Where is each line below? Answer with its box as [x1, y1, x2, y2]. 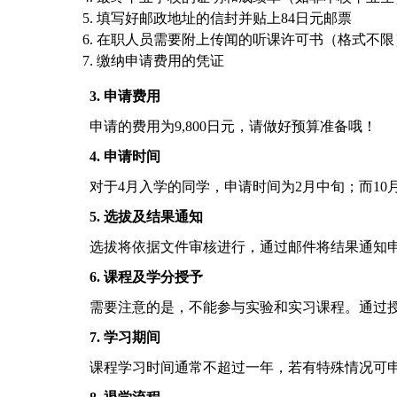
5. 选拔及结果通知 [90, 209, 203, 225]
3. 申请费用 [90, 89, 160, 105]
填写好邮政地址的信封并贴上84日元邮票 [97, 11, 352, 27]
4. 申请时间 [90, 149, 160, 165]
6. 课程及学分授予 [90, 269, 203, 285]
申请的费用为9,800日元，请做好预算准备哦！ [90, 119, 377, 135]
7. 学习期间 [90, 330, 160, 346]
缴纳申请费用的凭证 [97, 53, 224, 69]
